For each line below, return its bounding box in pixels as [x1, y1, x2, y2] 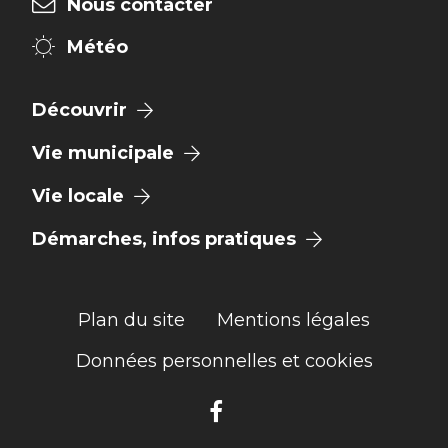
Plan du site [78, 309, 185, 332]
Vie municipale [32, 141, 174, 164]
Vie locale [32, 184, 124, 207]
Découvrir [32, 98, 127, 121]
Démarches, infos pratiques [32, 228, 296, 251]
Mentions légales [217, 309, 370, 332]
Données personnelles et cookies [75, 349, 373, 372]
